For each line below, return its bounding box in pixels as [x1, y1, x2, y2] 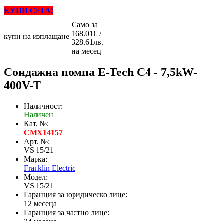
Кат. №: [24, 119, 49, 128]
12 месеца [24, 199, 57, 208]
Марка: [24, 155, 47, 164]
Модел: [24, 173, 48, 182]
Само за [72, 20, 98, 29]
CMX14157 [24, 128, 63, 137]
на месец [72, 46, 101, 55]
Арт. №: [24, 137, 50, 146]
